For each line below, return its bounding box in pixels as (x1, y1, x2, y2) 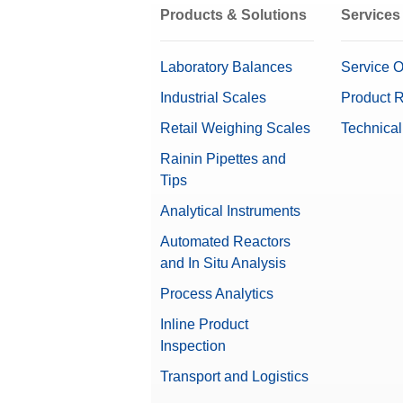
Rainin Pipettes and (159, 151, 286, 167)
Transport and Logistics (159, 369, 309, 385)
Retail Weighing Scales (159, 121, 310, 137)
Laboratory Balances (159, 59, 292, 76)
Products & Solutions (159, 7, 307, 23)
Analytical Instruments (159, 203, 300, 219)
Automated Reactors (159, 234, 291, 250)
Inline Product (159, 317, 248, 333)
